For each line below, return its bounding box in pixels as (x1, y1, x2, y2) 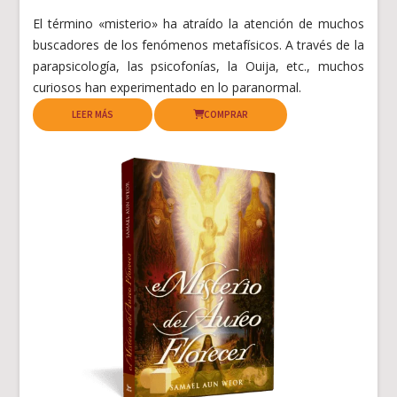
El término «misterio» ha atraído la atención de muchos (33, 14, 364, 32)
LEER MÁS (72, 107, 114, 121)
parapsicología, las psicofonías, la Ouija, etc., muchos (33, 57, 364, 74)
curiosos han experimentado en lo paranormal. (33, 78, 302, 96)
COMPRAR (204, 107, 249, 121)
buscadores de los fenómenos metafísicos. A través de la (33, 35, 364, 53)
